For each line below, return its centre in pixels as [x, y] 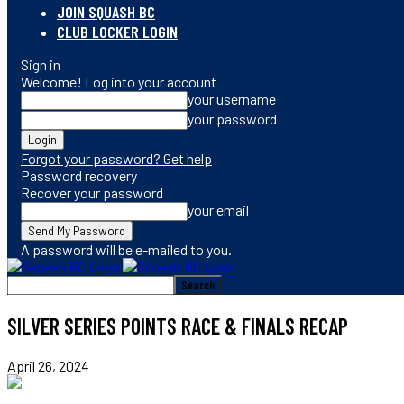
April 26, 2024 [48, 365]
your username [232, 99]
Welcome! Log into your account [119, 82]
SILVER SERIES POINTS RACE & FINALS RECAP [178, 326]
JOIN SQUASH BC [106, 12]
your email [218, 210]
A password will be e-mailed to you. [126, 249]
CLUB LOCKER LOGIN [117, 32]
